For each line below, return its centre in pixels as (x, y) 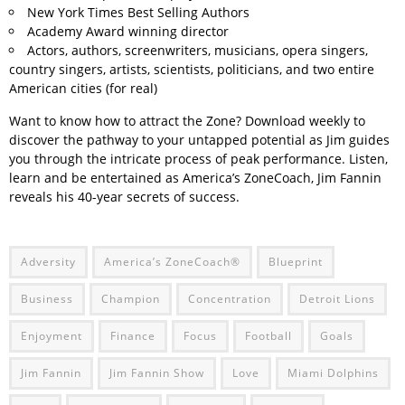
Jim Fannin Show (157, 373)
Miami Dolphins (333, 373)
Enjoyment (52, 336)
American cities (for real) (83, 88)
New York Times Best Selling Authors (138, 12)
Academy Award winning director (128, 31)
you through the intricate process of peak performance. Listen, (198, 159)
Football (268, 336)
